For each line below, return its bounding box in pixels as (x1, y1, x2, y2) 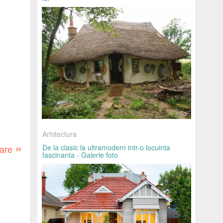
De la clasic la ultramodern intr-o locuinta (42, 142, 170, 153)
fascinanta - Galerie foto (42, 150, 118, 160)
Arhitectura (42, 129, 77, 139)
